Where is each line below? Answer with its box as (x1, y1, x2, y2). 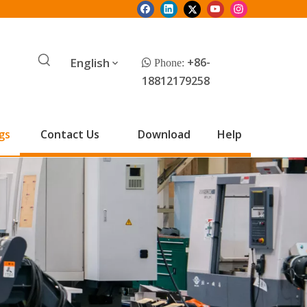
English (69, 54, 110, 71)
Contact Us (40, 126, 99, 142)
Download (137, 126, 191, 142)
